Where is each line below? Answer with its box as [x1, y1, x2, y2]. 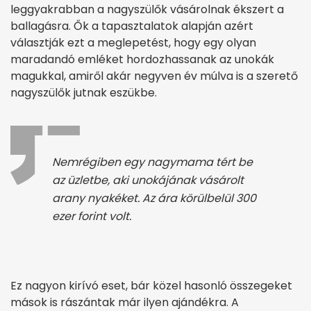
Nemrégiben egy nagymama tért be [52, 154, 253, 171]
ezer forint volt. [52, 208, 131, 225]
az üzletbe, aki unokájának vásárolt [52, 172, 244, 189]
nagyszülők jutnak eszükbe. [10, 85, 157, 101]
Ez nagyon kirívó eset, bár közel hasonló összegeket [10, 278, 292, 294]
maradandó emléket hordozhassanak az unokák [10, 51, 274, 68]
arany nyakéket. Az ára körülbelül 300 [52, 190, 256, 207]
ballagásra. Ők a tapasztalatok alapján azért [10, 18, 253, 35]
